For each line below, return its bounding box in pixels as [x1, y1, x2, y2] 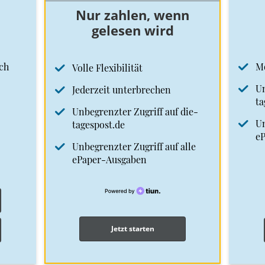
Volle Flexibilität [72, 62, 143, 75]
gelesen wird [91, 21, 174, 40]
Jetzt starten [111, 224, 154, 234]
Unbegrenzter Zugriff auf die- [72, 105, 198, 118]
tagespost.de [72, 118, 125, 131]
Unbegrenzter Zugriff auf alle [72, 140, 196, 153]
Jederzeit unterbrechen [72, 83, 171, 96]
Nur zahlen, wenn [76, 6, 189, 24]
